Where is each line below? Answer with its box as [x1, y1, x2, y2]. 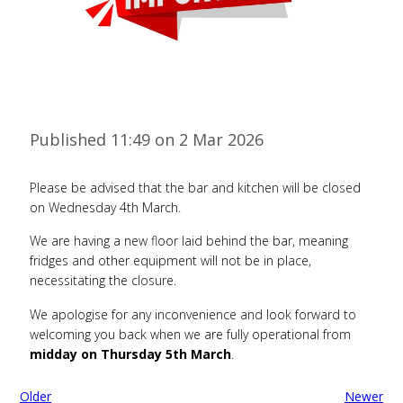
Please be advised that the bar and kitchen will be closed [30, 178, 361, 196]
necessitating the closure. [30, 272, 176, 290]
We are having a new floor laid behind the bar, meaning [30, 232, 348, 250]
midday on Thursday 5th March [30, 345, 231, 363]
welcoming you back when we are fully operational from [30, 325, 351, 343]
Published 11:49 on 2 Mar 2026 [30, 129, 264, 151]
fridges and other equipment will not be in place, [30, 252, 311, 270]
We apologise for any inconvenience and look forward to [30, 305, 356, 323]
